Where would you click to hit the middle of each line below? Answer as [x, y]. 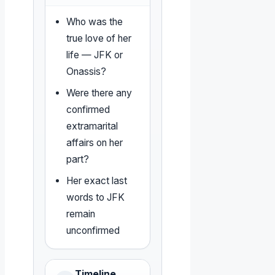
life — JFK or [95, 55]
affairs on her [95, 143]
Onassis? [87, 72]
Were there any [99, 93]
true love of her [99, 39]
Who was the [95, 22]
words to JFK [96, 198]
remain [81, 214]
